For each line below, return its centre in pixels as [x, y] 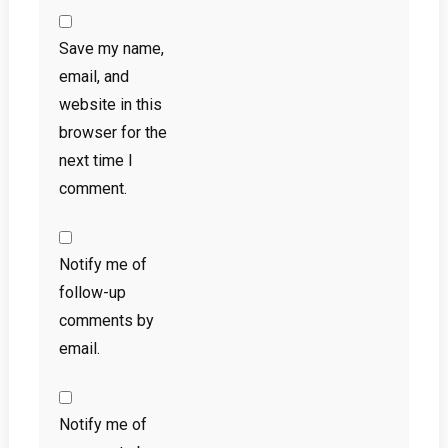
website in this [110, 105]
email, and [93, 77]
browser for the [112, 133]
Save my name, [111, 49]
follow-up [92, 293]
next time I [95, 161]
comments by [106, 321]
